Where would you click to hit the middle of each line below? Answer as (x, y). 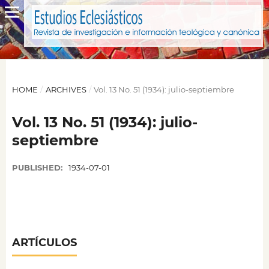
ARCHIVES (66, 89)
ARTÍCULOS (44, 242)
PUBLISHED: (38, 168)
